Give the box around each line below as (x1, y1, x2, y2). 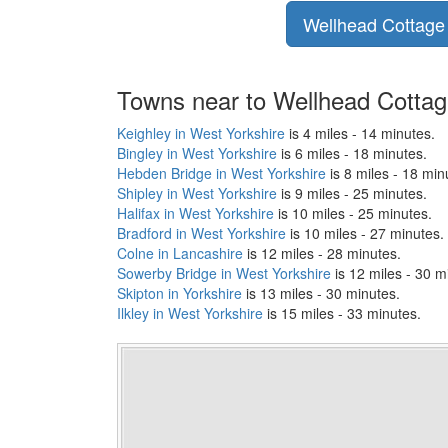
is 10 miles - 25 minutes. (274, 202, 432, 223)
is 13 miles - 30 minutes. (242, 282, 400, 303)
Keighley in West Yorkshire (117, 122, 285, 143)
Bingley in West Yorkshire (117, 142, 277, 163)
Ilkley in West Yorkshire (117, 302, 263, 323)
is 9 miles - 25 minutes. (277, 182, 427, 203)
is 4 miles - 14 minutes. (285, 122, 435, 143)
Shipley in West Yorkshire (117, 182, 277, 203)
